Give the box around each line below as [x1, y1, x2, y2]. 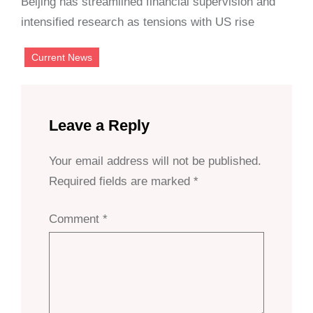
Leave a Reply [49, 117, 150, 134]
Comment [49, 212, 103, 226]
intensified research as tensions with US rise [21, 15, 254, 29]
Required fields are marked [49, 175, 194, 188]
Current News [31, 52, 92, 63]
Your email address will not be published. [49, 154, 261, 168]
